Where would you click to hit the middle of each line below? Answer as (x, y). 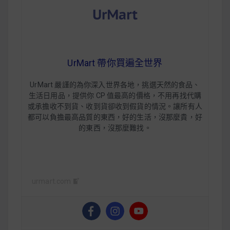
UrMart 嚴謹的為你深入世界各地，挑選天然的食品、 (115, 84)
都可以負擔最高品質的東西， (75, 117)
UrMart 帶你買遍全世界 (115, 63)
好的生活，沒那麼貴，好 (162, 117)
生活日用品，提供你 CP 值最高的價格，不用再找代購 (115, 95)
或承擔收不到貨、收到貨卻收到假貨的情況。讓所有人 (115, 106)
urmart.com (52, 181)
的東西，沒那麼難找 (111, 128)
